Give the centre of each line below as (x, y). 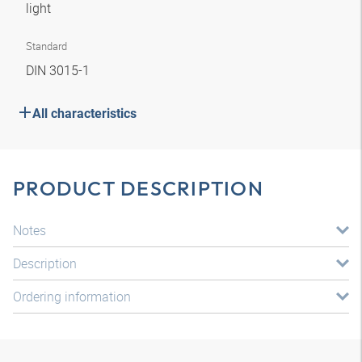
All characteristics (84, 114)
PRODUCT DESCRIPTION (138, 188)
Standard (46, 46)
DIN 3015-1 (59, 70)
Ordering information (72, 297)
